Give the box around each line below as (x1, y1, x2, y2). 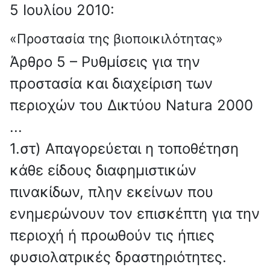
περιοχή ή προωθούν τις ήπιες (10, 227, 215, 245)
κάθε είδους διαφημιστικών (10, 162, 196, 180)
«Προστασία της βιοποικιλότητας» (10, 31, 223, 47)
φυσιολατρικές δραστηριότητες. (10, 248, 227, 266)
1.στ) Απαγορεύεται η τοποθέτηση (10, 140, 239, 158)
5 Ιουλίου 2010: (10, 1, 115, 19)
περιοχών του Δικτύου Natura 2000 (10, 96, 253, 115)
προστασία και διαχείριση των (10, 75, 213, 93)
